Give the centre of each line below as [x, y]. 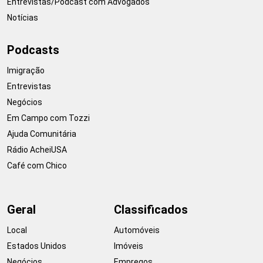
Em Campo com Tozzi [48, 118]
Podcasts [33, 50]
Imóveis [129, 246]
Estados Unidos [37, 246]
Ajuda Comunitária [42, 134]
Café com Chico [37, 165]
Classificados [151, 209]
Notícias [23, 17]
